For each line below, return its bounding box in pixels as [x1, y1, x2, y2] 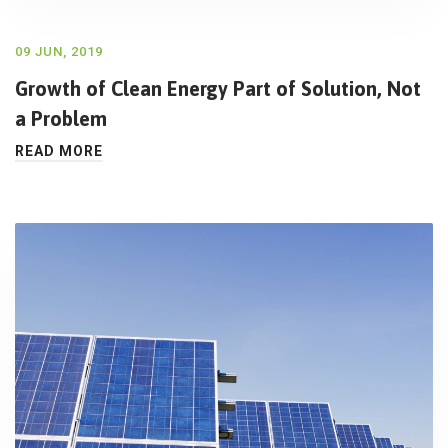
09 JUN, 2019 [15, 44, 103, 60]
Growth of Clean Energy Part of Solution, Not [15, 77, 421, 101]
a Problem [15, 107, 107, 131]
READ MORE [15, 143, 103, 160]
